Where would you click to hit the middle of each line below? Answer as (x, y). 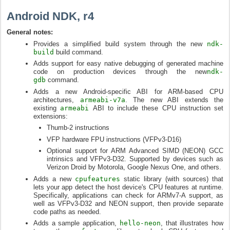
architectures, (57, 100)
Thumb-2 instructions (78, 128)
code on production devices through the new (120, 72)
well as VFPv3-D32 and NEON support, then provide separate (128, 203)
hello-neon (140, 223)
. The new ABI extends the (174, 100)
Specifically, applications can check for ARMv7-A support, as (128, 195)
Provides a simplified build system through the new (120, 44)
